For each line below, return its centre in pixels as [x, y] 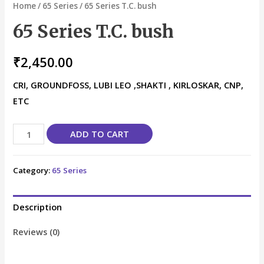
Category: [33, 170]
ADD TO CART [100, 134]
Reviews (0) [37, 231]
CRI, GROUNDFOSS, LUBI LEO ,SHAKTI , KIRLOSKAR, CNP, [128, 85]
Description [38, 207]
